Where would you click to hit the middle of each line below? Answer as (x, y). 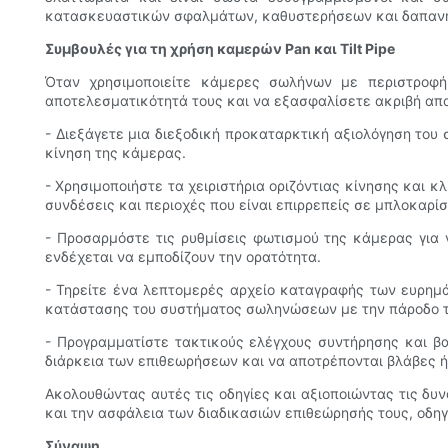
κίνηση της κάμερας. (115, 153)
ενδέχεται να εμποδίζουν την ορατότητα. (183, 257)
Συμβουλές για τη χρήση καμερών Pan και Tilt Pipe (220, 49)
